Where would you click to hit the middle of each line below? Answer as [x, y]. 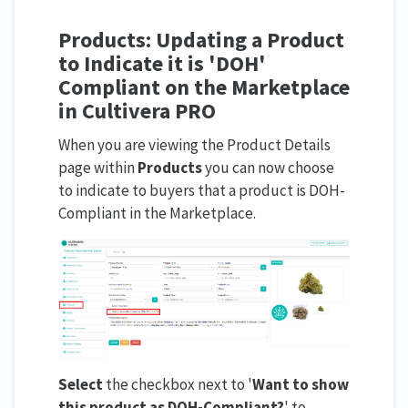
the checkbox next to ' [178, 385]
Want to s [286, 385]
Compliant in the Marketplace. [157, 214]
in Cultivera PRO [137, 111]
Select [81, 385]
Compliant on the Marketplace [204, 87]
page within [98, 168]
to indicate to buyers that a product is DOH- [202, 191]
